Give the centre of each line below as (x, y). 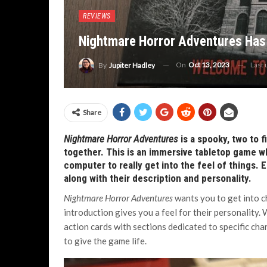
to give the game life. (105, 241)
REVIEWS (97, 16)
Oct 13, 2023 (209, 65)
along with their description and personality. (158, 178)
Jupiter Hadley (132, 65)
